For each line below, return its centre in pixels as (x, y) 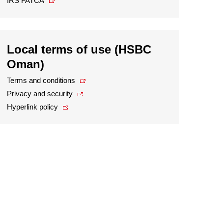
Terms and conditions (41, 80)
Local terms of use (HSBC (79, 49)
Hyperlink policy (32, 107)
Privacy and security (40, 94)
